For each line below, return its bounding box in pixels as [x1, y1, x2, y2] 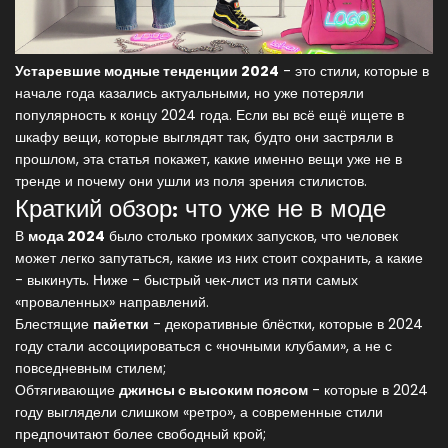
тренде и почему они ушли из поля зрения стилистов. [15, 171, 367, 192]
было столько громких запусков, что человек [105, 226, 398, 247]
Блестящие [15, 314, 93, 335]
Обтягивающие [15, 380, 119, 401]
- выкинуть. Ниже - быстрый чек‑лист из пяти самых [15, 270, 358, 291]
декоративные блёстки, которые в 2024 [165, 314, 423, 335]
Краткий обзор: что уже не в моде [15, 193, 386, 224]
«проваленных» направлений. [15, 292, 209, 313]
